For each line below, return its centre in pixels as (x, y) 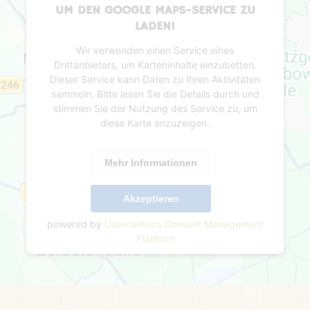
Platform (155, 238)
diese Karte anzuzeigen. (155, 123)
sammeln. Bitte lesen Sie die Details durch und (155, 94)
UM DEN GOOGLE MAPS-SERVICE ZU (155, 10)
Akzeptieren (151, 199)
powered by (75, 224)
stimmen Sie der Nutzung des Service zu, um (155, 108)
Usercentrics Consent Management (184, 224)
